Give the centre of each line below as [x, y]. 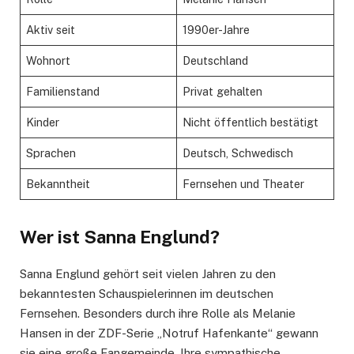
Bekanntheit [58, 183]
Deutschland [216, 60]
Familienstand [63, 91]
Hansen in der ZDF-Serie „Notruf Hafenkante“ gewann [169, 333]
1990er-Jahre [217, 29]
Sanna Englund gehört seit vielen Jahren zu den [148, 274]
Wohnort [49, 60]
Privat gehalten [223, 91]
